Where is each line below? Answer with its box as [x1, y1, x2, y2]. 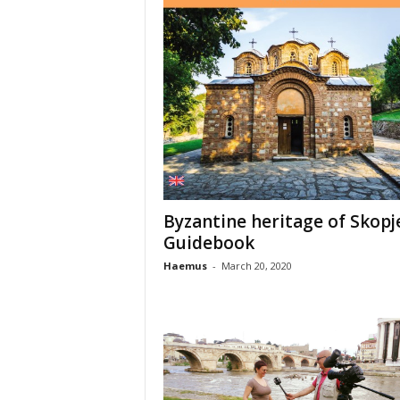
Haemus [162, 258, 207, 272]
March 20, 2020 [221, 258, 292, 272]
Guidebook [162, 230, 254, 254]
